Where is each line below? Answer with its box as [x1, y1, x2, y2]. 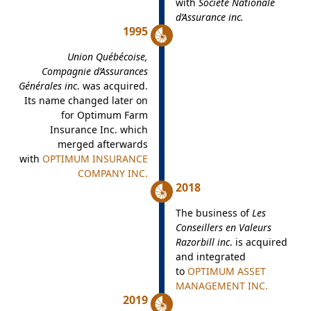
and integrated [175, 250, 246, 263]
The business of [175, 206, 252, 219]
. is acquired [229, 235, 287, 249]
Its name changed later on [24, 94, 148, 107]
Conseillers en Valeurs [175, 221, 271, 234]
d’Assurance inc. [175, 10, 244, 24]
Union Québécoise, [67, 50, 148, 63]
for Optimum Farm [60, 108, 148, 121]
